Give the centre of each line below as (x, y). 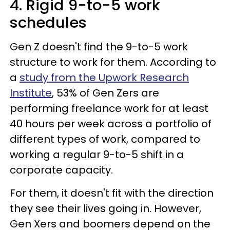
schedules (48, 23)
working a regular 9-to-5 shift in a (97, 155)
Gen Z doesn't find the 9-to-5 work (99, 47)
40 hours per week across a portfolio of (111, 124)
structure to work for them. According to (113, 62)
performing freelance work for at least (109, 108)
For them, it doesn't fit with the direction (112, 193)
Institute (31, 93)
